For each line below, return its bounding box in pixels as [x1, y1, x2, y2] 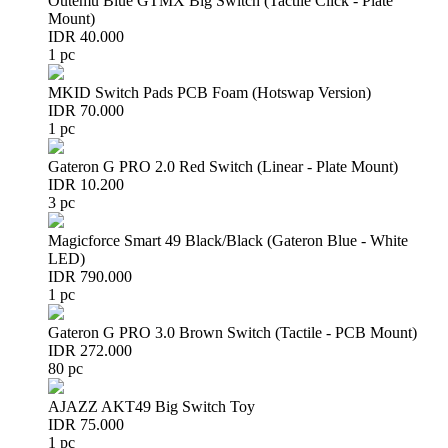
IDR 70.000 [48, 102, 124, 119]
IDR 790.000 [48, 268, 132, 285]
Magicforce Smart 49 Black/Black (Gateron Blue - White [48, 232, 408, 249]
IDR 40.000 [48, 28, 124, 45]
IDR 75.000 [48, 416, 124, 433]
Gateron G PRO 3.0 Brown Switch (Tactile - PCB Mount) [48, 324, 417, 341]
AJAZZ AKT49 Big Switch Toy [48, 398, 255, 415]
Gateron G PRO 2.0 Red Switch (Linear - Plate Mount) [48, 158, 398, 175]
